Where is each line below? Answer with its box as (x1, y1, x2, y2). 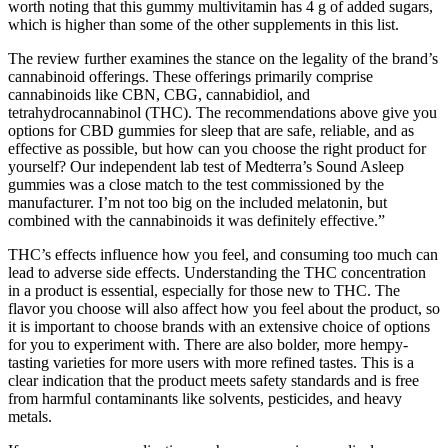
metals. (8, 407, 52, 425)
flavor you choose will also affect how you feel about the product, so (8, 299, 440, 317)
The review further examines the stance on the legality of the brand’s (8, 49, 438, 67)
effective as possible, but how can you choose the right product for (8, 139, 426, 157)
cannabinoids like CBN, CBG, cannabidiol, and (8, 85, 310, 103)
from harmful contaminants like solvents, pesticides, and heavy (8, 389, 402, 407)
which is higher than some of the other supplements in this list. (8, 15, 399, 33)
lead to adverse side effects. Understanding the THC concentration (8, 263, 426, 281)
